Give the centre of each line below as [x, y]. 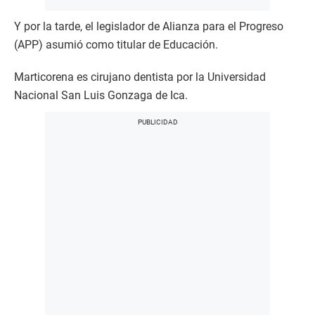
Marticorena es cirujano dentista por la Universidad [140, 77]
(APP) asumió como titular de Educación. [116, 44]
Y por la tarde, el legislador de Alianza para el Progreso [149, 26]
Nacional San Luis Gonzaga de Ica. [101, 95]
